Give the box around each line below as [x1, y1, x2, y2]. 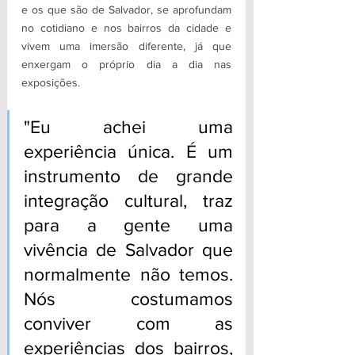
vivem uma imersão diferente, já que [21, 40, 231, 53]
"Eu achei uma [24, 117, 233, 137]
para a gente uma [24, 216, 233, 235]
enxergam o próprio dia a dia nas [21, 58, 231, 71]
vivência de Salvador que [24, 240, 233, 260]
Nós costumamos [24, 289, 233, 309]
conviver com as [24, 314, 233, 334]
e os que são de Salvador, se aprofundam [21, 3, 231, 17]
